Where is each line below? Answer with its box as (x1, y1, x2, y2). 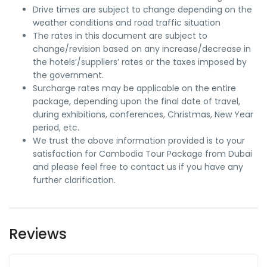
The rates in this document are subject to (33, 30, 207, 42)
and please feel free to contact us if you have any (33, 161, 243, 173)
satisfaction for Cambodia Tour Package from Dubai (33, 148, 252, 160)
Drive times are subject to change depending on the (33, 4, 252, 15)
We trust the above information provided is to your (33, 135, 245, 147)
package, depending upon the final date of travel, (33, 95, 240, 107)
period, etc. (33, 122, 79, 133)
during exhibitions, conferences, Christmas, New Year (33, 108, 253, 120)
